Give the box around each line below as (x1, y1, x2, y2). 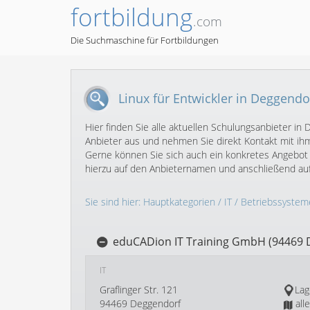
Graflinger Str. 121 (100, 283, 178, 296)
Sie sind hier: (85, 195, 143, 208)
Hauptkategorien (143, 195, 215, 208)
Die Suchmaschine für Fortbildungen (71, 34, 219, 46)
